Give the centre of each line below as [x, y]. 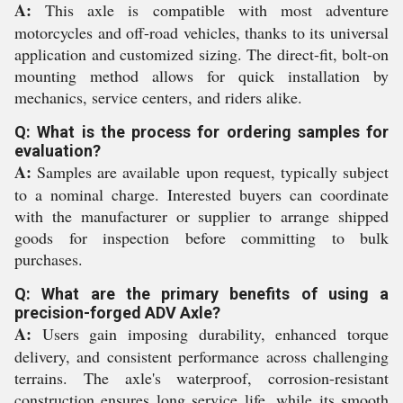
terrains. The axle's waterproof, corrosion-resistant [201, 378]
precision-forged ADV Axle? [117, 313]
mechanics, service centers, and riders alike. [158, 97]
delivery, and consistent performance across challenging [201, 356]
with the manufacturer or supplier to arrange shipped [201, 216]
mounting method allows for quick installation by [201, 76]
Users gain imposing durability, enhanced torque [210, 334]
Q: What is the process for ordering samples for [201, 132]
